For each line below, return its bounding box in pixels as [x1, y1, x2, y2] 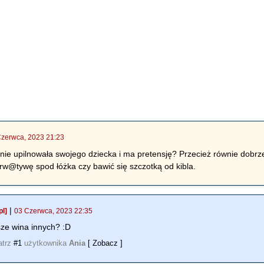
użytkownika [22, 239, 70, 248]
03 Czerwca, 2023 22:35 [14, 207, 93, 216]
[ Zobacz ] [88, 239, 123, 248]
